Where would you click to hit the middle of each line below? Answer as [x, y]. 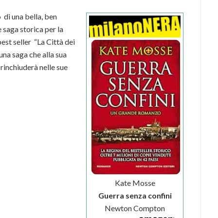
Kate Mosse [135, 182]
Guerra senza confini [135, 195]
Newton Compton [135, 208]
